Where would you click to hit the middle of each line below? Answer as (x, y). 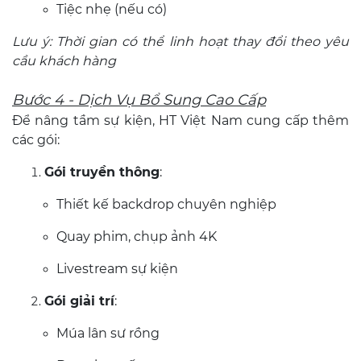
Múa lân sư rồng (108, 333)
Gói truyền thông (102, 172)
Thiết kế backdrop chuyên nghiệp (166, 204)
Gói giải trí (79, 301)
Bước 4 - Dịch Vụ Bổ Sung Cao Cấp (139, 100)
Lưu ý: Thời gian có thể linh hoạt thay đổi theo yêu (180, 41)
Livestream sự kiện (117, 269)
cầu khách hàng (64, 61)
